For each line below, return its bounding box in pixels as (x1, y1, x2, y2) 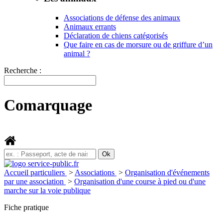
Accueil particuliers (4, 168, 67, 177)
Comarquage (4, 96, 92, 114)
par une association (4, 177, 66, 186)
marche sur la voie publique (4, 186, 91, 195)
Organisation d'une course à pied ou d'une (74, 177, 206, 186)
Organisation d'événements (125, 168, 210, 177)
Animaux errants (64, 22, 116, 31)
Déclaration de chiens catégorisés (64, 31, 168, 40)
